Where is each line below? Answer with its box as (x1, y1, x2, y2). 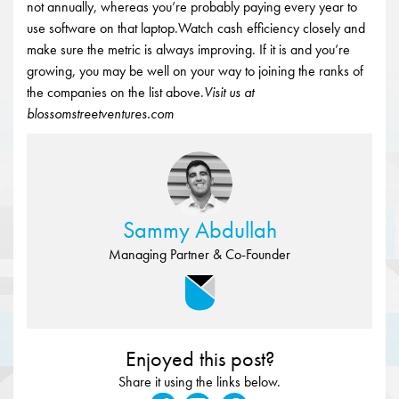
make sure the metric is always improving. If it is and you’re (27, 40, 350, 59)
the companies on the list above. (27, 83, 204, 102)
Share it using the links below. (118, 372, 281, 391)
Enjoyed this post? (125, 345, 274, 372)
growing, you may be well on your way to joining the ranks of (27, 61, 363, 80)
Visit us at (204, 83, 254, 102)
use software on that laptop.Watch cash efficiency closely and (27, 19, 365, 37)
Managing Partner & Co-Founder (109, 245, 290, 264)
